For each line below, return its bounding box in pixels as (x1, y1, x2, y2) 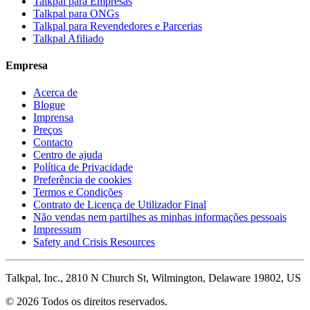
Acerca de (33, 86, 77, 99)
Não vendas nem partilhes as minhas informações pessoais (33, 211, 286, 224)
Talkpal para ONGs (33, 7, 119, 19)
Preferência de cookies (33, 174, 131, 186)
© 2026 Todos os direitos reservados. (6, 295, 167, 308)
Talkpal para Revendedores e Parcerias (33, 19, 202, 32)
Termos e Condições (33, 186, 122, 199)
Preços (33, 124, 62, 136)
